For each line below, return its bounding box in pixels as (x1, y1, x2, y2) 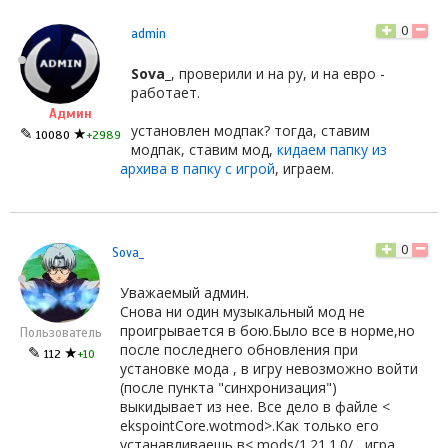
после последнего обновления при (120, 339, 358, 359)
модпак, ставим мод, (131, 139, 277, 159)
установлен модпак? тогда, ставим (131, 120, 370, 140)
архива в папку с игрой (120, 158, 275, 178)
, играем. (275, 158, 334, 178)
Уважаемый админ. (120, 282, 249, 302)
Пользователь (20, 324, 102, 341)
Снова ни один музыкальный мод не (120, 301, 365, 321)
